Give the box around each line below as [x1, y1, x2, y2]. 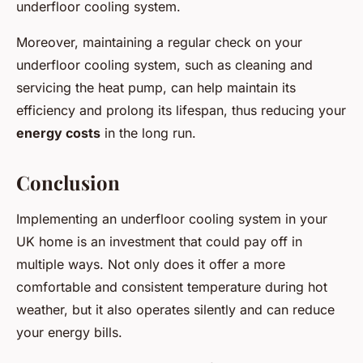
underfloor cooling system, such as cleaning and [16, 57, 313, 74]
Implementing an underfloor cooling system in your [16, 211, 327, 228]
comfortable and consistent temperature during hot [16, 279, 327, 296]
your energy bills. [16, 324, 122, 341]
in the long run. [100, 125, 196, 142]
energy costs [16, 125, 100, 142]
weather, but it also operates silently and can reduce [16, 301, 335, 318]
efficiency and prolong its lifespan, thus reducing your [16, 102, 346, 119]
